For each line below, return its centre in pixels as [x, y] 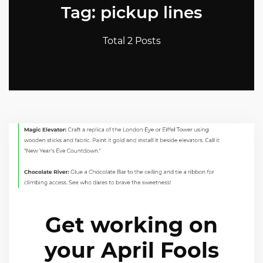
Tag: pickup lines [131, 12]
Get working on [131, 225]
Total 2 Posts [131, 41]
